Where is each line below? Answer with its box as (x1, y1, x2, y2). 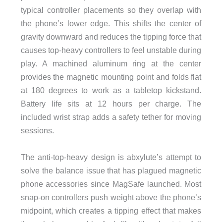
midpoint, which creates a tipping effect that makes (20, 206, 202, 215)
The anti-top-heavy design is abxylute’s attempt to (20, 152, 202, 162)
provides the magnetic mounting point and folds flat (20, 72, 202, 82)
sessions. (20, 126, 54, 135)
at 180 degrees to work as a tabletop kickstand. (20, 86, 202, 95)
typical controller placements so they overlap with (20, 5, 202, 15)
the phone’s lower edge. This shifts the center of (20, 19, 202, 28)
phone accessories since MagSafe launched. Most (20, 179, 202, 188)
